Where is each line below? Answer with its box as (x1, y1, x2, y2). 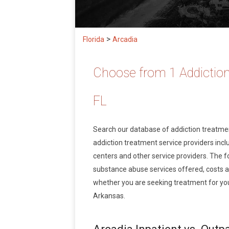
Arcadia (112, 35, 138, 44)
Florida (83, 35, 104, 44)
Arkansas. (93, 192, 125, 200)
